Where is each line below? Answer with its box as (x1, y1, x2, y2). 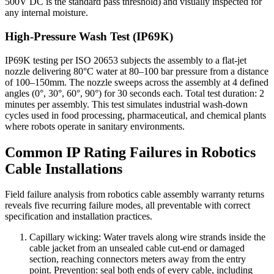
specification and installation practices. (5, 211, 152, 222)
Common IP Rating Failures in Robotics (5, 144, 256, 160)
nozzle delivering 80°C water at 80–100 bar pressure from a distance (5, 65, 268, 76)
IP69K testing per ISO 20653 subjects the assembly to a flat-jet (5, 54, 246, 65)
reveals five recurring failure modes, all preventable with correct (5, 200, 250, 211)
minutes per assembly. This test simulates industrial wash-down (5, 98, 248, 109)
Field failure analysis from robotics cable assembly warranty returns (5, 189, 264, 200)
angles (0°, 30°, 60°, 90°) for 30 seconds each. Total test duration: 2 (5, 87, 264, 98)
